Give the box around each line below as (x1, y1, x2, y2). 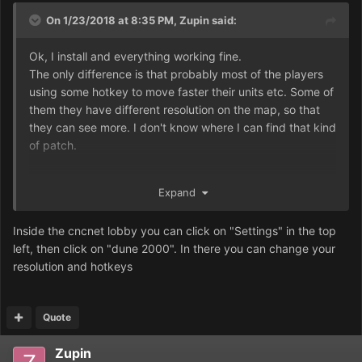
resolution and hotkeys (13, 259, 133, 274)
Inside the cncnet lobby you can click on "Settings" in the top (13, 224, 336, 238)
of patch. (29, 138, 77, 153)
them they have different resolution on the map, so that (29, 103, 320, 117)
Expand (158, 186, 202, 200)
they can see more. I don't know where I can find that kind (29, 120, 336, 135)
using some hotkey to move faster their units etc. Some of (29, 85, 334, 99)
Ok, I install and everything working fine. (29, 49, 242, 64)
